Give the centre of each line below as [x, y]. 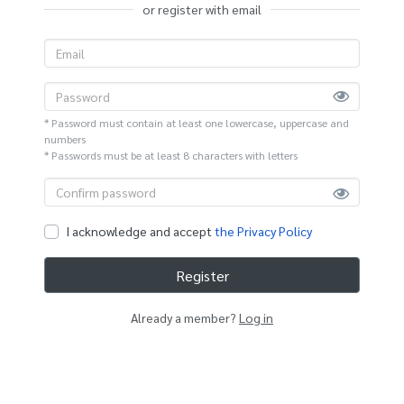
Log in [256, 317]
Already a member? [185, 317]
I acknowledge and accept [140, 231]
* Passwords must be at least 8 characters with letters [171, 155]
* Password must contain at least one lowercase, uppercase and [197, 123]
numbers [65, 139]
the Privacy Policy [263, 231]
